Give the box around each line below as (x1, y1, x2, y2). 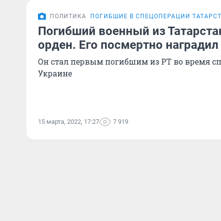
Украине (38, 68, 72, 78)
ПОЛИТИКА (50, 13, 86, 20)
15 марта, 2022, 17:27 (38, 118, 99, 125)
